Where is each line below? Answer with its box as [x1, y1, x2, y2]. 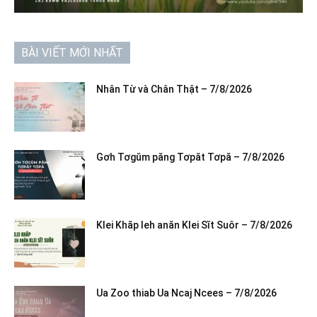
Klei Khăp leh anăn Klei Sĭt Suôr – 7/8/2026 [96, 219, 292, 231]
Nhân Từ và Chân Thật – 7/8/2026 [96, 83, 252, 96]
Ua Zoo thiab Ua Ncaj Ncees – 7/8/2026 [96, 287, 277, 299]
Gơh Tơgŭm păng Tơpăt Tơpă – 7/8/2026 [96, 151, 287, 163]
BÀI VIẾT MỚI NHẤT [21, 46, 123, 60]
